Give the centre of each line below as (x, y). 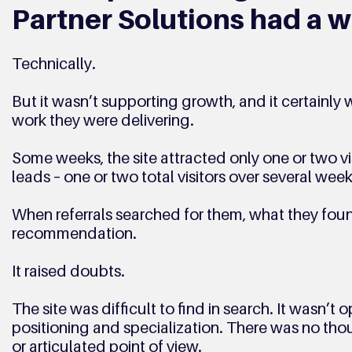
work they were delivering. (104, 120)
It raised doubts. (68, 271)
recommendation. (75, 233)
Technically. (55, 64)
